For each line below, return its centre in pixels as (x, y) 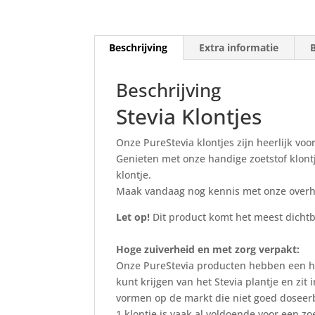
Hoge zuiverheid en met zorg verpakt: (208, 250)
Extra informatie (239, 48)
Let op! (133, 217)
